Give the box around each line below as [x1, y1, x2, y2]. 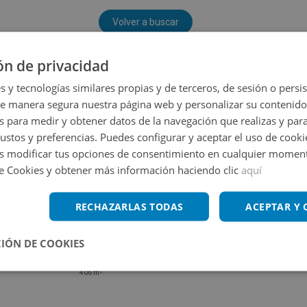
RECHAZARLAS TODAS [75, 199, 184, 212]
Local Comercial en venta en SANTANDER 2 [79, 245, 266, 256]
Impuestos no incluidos [79, 258, 178, 269]
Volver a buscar [112, 16, 179, 28]
